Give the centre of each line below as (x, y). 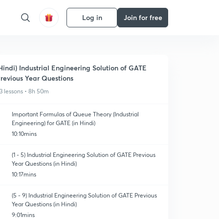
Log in (92, 17)
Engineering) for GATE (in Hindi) (53, 123)
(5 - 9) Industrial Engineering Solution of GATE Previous (84, 195)
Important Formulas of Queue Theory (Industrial (75, 114)
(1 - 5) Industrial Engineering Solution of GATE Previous (83, 155)
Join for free (143, 17)
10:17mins (24, 174)
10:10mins (24, 134)
